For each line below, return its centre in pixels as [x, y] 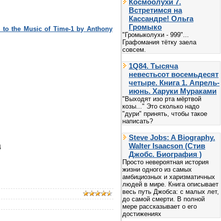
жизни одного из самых [157, 169]
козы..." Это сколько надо [161, 106]
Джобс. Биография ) [165, 154]
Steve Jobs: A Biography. [172, 137]
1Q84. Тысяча [153, 66]
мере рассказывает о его [160, 206]
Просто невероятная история [166, 162]
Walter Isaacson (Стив [167, 146]
